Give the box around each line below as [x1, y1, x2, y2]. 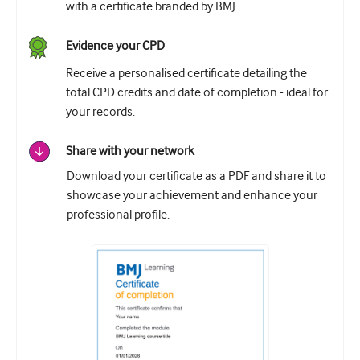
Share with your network [66, 144, 194, 159]
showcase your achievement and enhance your [67, 188, 317, 203]
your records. [66, 104, 135, 120]
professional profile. [67, 207, 170, 223]
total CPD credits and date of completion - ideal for [66, 85, 328, 100]
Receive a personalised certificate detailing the [66, 66, 307, 81]
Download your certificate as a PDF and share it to [67, 169, 326, 184]
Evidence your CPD [66, 39, 165, 53]
